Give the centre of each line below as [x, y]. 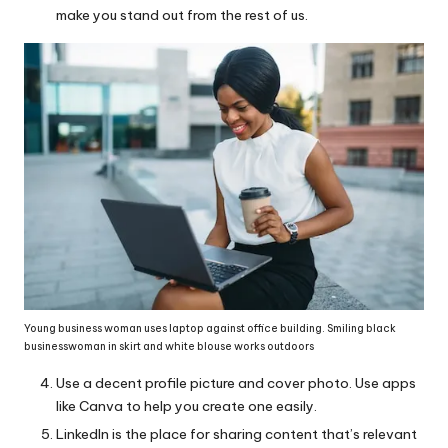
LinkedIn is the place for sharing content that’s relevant [236, 434]
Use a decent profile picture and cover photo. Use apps [236, 383]
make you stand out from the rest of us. [182, 15]
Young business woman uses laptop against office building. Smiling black [210, 329]
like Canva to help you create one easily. [186, 406]
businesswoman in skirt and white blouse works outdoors [169, 347]
